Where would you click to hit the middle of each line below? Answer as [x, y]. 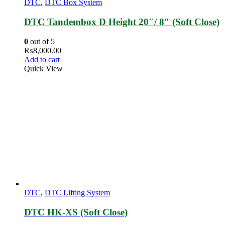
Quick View [43, 69]
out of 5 [41, 42]
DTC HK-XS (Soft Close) [76, 212]
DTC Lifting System [77, 193]
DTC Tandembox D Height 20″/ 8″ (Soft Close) [122, 22]
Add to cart [42, 60]
